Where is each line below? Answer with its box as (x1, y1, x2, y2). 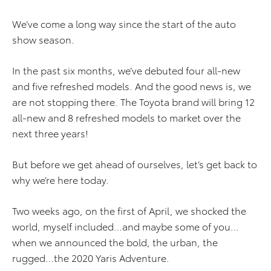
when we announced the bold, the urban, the (12, 235, 218, 249)
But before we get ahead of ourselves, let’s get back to (12, 157, 257, 171)
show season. (12, 32, 74, 47)
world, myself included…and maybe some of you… (12, 219, 239, 233)
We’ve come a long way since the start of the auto (12, 16, 236, 31)
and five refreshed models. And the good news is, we (12, 79, 251, 93)
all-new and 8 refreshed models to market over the (12, 110, 241, 125)
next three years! (12, 126, 88, 140)
